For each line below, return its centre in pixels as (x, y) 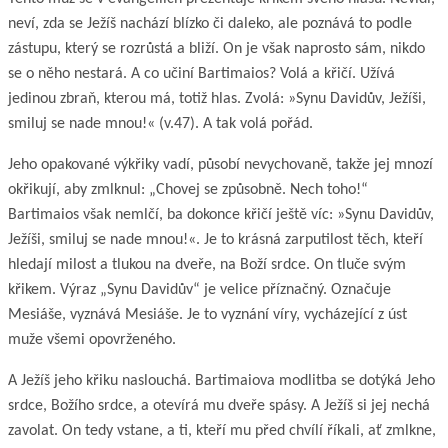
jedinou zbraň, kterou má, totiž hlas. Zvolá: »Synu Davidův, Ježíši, (217, 98)
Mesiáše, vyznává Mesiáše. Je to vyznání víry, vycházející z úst (207, 314)
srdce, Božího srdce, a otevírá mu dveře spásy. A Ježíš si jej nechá (219, 405)
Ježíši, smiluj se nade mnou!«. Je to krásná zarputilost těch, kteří (215, 239)
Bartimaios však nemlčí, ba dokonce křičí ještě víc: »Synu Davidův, (221, 214)
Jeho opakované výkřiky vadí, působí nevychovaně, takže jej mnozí (220, 164)
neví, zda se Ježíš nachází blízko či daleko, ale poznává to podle (210, 23)
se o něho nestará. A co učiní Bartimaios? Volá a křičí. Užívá (201, 73)
